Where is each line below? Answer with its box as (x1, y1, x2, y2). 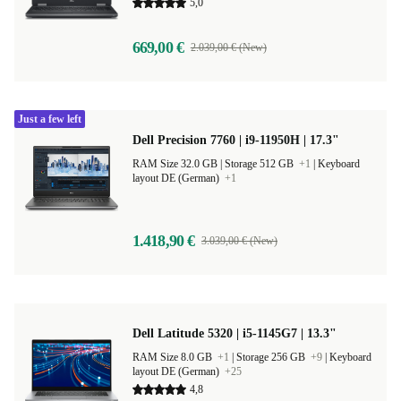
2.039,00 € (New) (190, 70, 267, 82)
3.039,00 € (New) (201, 263, 277, 276)
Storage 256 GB (236, 380, 308, 392)
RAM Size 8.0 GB (132, 380, 215, 392)
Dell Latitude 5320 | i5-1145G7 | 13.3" (132, 355, 337, 369)
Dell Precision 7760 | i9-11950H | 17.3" (132, 162, 339, 175)
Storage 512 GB (225, 186, 296, 199)
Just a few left (18, 141, 81, 154)
